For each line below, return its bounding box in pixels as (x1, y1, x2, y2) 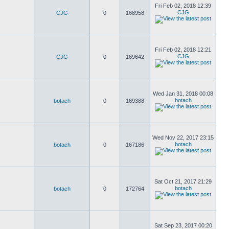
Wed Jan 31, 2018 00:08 (153, 90, 213, 97)
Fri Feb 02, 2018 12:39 (155, 3, 211, 9)
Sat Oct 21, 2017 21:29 (154, 178, 212, 185)
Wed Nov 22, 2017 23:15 (152, 134, 214, 141)
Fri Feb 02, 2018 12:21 (155, 47, 211, 53)
